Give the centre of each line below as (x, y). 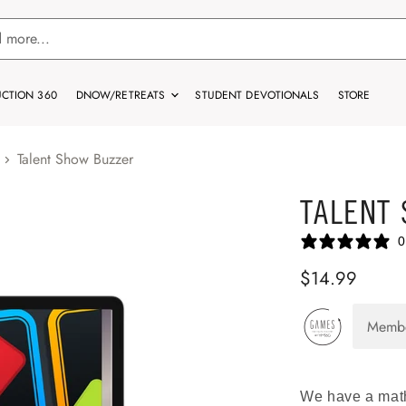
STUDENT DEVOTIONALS (257, 95)
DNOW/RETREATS (122, 95)
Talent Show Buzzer (75, 159)
